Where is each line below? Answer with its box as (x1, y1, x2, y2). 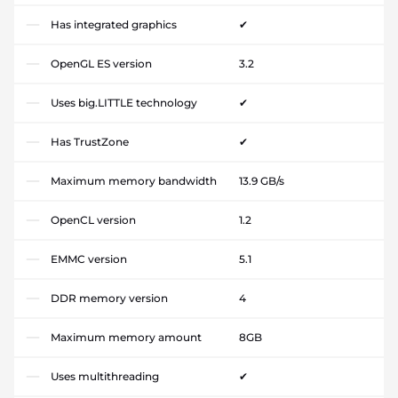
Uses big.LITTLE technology (51, 96, 197, 109)
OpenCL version (51, 213, 136, 227)
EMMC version (51, 252, 127, 266)
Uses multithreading (51, 370, 159, 383)
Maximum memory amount (51, 330, 202, 344)
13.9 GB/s (238, 174, 284, 187)
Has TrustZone (51, 135, 129, 148)
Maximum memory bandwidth (51, 174, 217, 187)
